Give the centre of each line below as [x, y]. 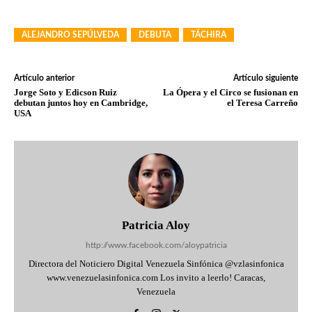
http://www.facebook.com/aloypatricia [156, 245]
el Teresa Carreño [262, 103]
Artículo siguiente [265, 78]
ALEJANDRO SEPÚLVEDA [70, 35]
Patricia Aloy [156, 225]
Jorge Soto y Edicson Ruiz [65, 92]
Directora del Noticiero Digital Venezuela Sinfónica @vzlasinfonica [156, 264]
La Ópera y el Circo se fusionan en [230, 92]
